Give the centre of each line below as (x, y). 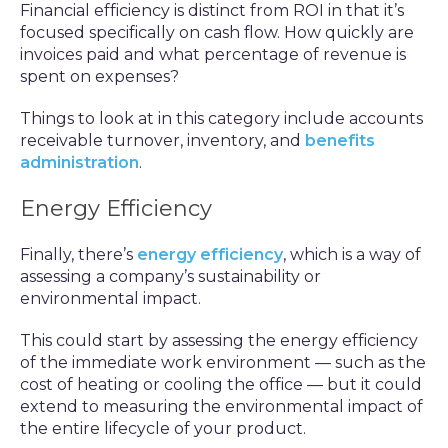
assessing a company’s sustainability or (170, 276)
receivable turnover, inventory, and (162, 140)
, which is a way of (352, 254)
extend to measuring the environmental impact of (221, 406)
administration (79, 162)
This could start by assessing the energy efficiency (219, 340)
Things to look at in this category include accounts (221, 118)
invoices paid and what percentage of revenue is (213, 54)
